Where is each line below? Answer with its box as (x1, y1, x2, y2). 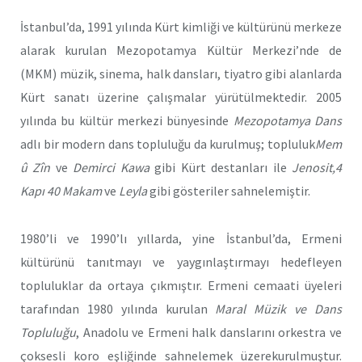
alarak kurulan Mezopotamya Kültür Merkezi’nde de (20, 42, 342, 59)
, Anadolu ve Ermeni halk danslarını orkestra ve (76, 324, 342, 341)
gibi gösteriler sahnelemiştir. (147, 183, 310, 200)
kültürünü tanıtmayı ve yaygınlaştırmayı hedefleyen (20, 254, 342, 271)
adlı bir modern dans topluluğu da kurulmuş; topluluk (20, 136, 315, 153)
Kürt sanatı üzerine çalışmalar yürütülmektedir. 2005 (20, 89, 342, 106)
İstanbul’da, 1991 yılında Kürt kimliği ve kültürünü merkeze (20, 19, 342, 36)
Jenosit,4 (292, 159, 343, 176)
